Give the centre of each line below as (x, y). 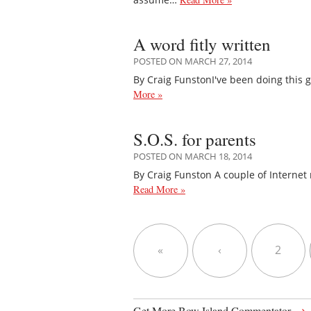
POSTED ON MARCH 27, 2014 (193, 61)
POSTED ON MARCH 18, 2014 (193, 156)
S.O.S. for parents (195, 139)
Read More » (159, 190)
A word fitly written (202, 44)
